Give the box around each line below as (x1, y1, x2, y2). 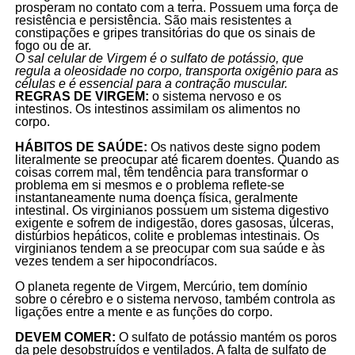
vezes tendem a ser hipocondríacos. (14, 254, 220, 269)
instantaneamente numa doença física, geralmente (14, 191, 298, 205)
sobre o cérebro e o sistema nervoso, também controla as (14, 292, 335, 307)
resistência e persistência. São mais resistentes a (14, 13, 292, 28)
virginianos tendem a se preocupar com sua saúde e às (14, 242, 325, 256)
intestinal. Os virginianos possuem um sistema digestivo (14, 204, 329, 218)
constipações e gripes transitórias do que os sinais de (14, 26, 315, 40)
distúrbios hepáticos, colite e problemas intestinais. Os (14, 229, 319, 243)
